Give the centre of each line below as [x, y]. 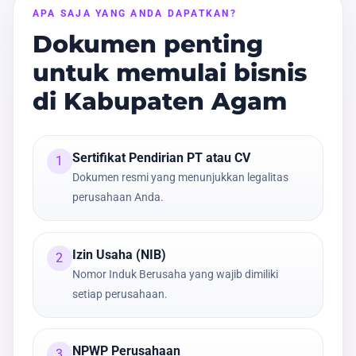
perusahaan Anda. [118, 197]
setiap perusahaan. [120, 294]
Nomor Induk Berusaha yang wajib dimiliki [175, 274]
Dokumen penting [148, 44]
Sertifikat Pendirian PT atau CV [161, 157]
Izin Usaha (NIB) [119, 254]
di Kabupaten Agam [160, 101]
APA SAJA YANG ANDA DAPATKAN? [135, 13]
